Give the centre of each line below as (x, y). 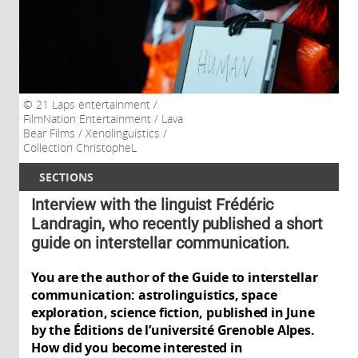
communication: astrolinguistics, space (154, 294)
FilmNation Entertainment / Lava (103, 119)
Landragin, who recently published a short (177, 223)
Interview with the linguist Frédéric (153, 204)
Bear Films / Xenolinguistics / (95, 133)
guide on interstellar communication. (161, 243)
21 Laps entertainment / (95, 104)
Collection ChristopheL (80, 147)
